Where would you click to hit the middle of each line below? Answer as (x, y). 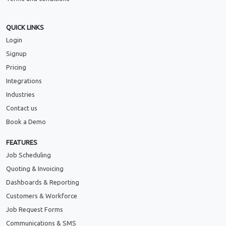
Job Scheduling (29, 155)
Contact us (22, 108)
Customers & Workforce (42, 196)
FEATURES (22, 143)
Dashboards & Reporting (43, 182)
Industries (20, 95)
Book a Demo (26, 122)
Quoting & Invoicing (35, 169)
